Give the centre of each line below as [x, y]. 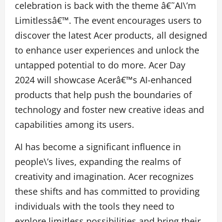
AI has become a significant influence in [98, 147]
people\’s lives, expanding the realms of [98, 162]
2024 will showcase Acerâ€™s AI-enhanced [103, 80]
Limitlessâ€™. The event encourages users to [108, 21]
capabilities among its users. [76, 125]
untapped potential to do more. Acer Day [100, 65]
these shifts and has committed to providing [107, 192]
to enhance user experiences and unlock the [107, 50]
